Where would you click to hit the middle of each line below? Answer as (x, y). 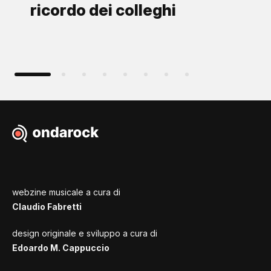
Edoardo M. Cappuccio (61, 247)
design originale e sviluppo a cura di (85, 233)
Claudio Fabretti (47, 206)
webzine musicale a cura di (66, 192)
